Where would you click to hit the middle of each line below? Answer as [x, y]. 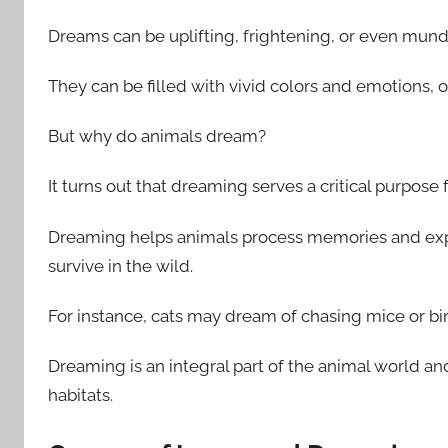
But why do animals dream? [157, 136]
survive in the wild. [120, 265]
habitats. [80, 395]
